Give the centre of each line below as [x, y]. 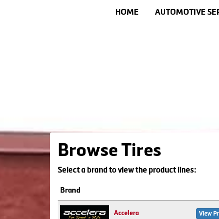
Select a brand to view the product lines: [127, 170]
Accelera [126, 213]
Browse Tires [109, 150]
